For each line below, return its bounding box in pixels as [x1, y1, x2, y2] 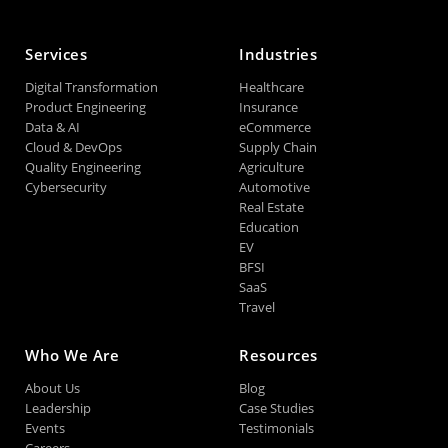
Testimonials [239, 419, 314, 438]
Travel [239, 298, 275, 317]
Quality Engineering [25, 158, 141, 177]
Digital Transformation [65, 78, 158, 97]
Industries [239, 44, 317, 65]
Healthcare [239, 78, 304, 97]
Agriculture [239, 158, 304, 177]
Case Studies [239, 399, 314, 418]
